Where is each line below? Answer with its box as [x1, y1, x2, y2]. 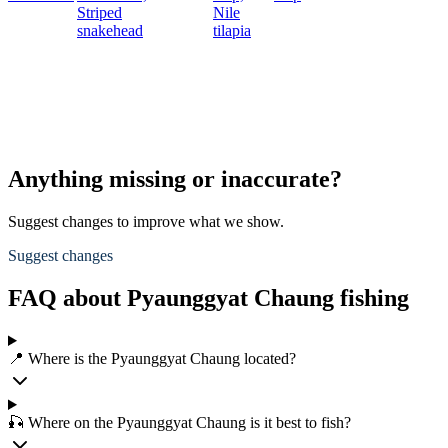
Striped [77, 4, 122, 22]
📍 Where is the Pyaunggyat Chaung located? [8, 350, 296, 367]
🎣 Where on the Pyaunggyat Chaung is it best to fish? [8, 414, 351, 431]
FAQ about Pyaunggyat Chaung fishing [8, 285, 409, 312]
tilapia [213, 22, 251, 40]
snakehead [77, 22, 143, 40]
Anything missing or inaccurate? [8, 166, 342, 193]
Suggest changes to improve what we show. [8, 213, 284, 231]
